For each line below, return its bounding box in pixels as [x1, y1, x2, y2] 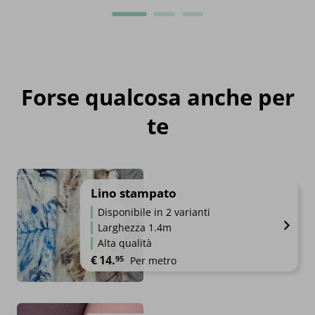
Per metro [130, 254, 176, 268]
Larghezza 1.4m [98, 221, 172, 235]
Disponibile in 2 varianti [98, 205, 210, 219]
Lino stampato [91, 185, 176, 202]
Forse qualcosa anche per [20, 82, 295, 112]
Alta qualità [98, 236, 152, 250]
